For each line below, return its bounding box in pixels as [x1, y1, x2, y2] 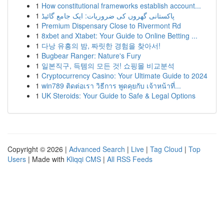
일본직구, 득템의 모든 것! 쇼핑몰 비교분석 [41, 60, 174, 70]
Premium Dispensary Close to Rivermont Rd [41, 20, 181, 30]
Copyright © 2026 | [7, 144, 69, 154]
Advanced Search [69, 144, 125, 154]
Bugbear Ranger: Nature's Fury [41, 50, 141, 60]
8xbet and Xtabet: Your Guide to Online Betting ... [41, 30, 197, 40]
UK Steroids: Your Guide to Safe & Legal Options [41, 90, 195, 100]
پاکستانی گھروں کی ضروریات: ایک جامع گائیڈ [41, 10, 174, 20]
